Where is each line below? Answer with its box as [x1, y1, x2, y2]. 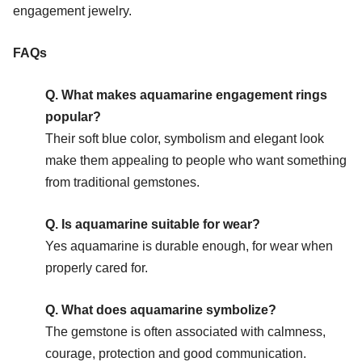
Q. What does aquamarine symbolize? [45, 302, 276, 317]
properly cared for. [45, 260, 148, 275]
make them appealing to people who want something [45, 153, 347, 167]
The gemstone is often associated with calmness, [45, 324, 326, 339]
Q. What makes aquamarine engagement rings [45, 87, 327, 102]
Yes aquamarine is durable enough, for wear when [45, 238, 333, 253]
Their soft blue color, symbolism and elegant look [45, 131, 324, 145]
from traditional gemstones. [45, 175, 200, 189]
